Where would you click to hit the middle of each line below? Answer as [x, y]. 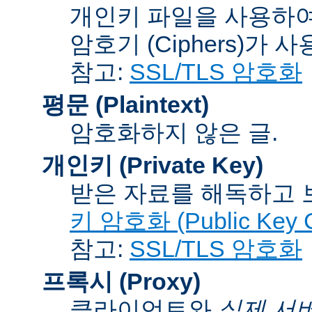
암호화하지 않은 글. [174, 132]
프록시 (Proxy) [121, 281]
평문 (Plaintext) [125, 104]
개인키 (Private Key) [153, 165]
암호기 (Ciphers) [157, 44]
